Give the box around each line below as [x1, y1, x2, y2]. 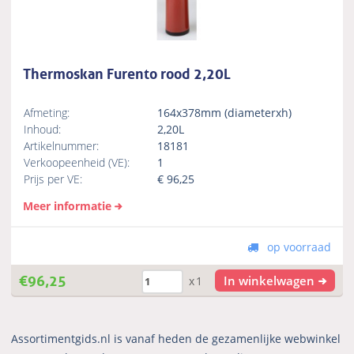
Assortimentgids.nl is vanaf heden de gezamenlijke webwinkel [11, 330, 341, 346]
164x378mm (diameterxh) [157, 104, 296, 120]
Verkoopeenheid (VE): [24, 154, 130, 170]
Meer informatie [23, 198, 112, 213]
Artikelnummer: [24, 137, 100, 153]
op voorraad [263, 239, 331, 254]
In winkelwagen [224, 273, 315, 289]
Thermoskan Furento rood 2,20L [23, 61, 232, 84]
